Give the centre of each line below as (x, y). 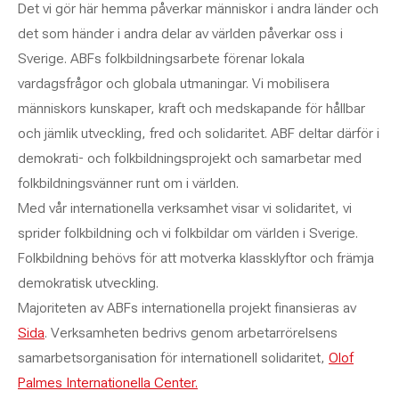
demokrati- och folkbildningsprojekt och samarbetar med (190, 158)
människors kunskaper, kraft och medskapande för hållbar (191, 108)
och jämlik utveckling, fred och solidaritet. (144, 133)
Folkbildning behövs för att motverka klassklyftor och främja (196, 258)
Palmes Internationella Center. (108, 383)
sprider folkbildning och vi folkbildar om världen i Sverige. (188, 233)
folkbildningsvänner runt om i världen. (128, 183)
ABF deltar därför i (325, 133)
